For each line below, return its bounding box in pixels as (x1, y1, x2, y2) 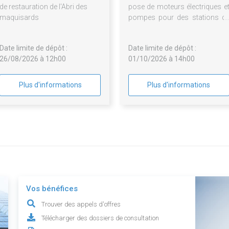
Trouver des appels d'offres (41, 200, 121, 209)
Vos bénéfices (26, 184, 78, 194)
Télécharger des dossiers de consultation (41, 214, 159, 222)
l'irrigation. (128, 35, 162, 43)
